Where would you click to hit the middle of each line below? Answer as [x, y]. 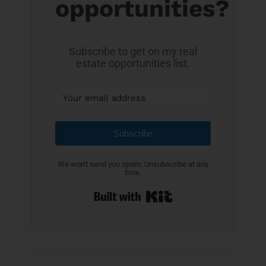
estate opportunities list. [133, 64]
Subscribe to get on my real [133, 52]
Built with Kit [199, 191]
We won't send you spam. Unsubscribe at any [133, 164]
